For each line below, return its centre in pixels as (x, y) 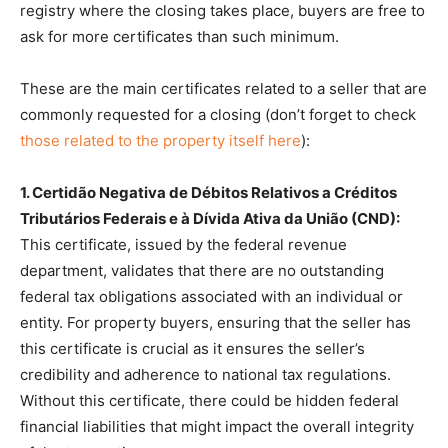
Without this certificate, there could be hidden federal (209, 401)
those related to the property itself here (160, 141)
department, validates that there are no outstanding (202, 271)
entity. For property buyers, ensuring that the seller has (215, 323)
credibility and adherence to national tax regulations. (205, 375)
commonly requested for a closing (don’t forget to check (218, 115)
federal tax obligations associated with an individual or (211, 297)
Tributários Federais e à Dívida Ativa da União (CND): (210, 219)
